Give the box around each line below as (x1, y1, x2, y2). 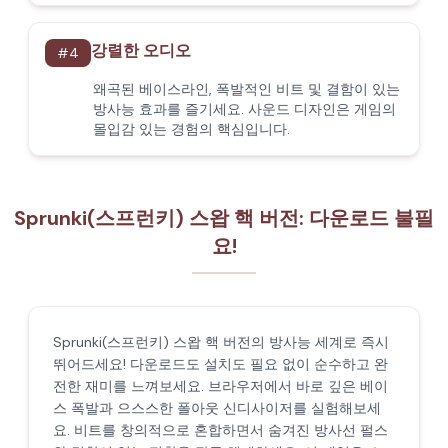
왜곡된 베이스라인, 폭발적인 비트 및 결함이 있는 (93, 80, 400, 98)
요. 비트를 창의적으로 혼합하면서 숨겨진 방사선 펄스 (53, 421, 388, 439)
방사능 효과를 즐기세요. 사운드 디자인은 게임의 (93, 100, 396, 118)
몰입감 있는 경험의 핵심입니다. (93, 120, 290, 138)
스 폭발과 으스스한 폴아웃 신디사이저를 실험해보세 (53, 399, 381, 417)
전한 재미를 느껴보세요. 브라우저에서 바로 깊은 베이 (53, 377, 388, 395)
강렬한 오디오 (91, 40, 191, 61)
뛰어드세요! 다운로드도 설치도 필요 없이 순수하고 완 (53, 355, 388, 373)
